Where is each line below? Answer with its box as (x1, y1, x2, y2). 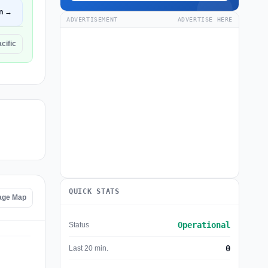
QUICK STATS (69, 187, 120, 196)
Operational (178, 220, 230, 230)
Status (69, 220, 89, 229)
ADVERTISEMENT (66, 16, 118, 23)
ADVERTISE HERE (177, 16, 233, 23)
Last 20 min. (69, 243, 108, 252)
